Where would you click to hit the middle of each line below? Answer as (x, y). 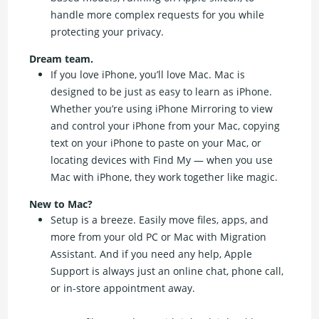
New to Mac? (61, 204)
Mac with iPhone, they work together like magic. (164, 177)
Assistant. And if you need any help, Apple (152, 254)
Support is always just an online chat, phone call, (167, 271)
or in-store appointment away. (123, 288)
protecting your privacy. (108, 32)
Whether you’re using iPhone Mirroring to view (162, 109)
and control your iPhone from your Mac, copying (166, 126)
